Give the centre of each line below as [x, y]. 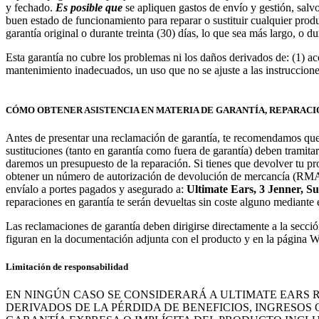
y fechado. [31, 8]
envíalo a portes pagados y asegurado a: [96, 189]
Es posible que [89, 8]
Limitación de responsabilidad [67, 266]
